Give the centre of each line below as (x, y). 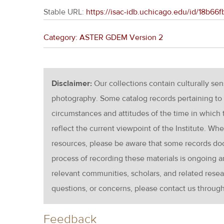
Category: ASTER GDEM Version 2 (103, 37)
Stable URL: (65, 12)
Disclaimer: (73, 83)
